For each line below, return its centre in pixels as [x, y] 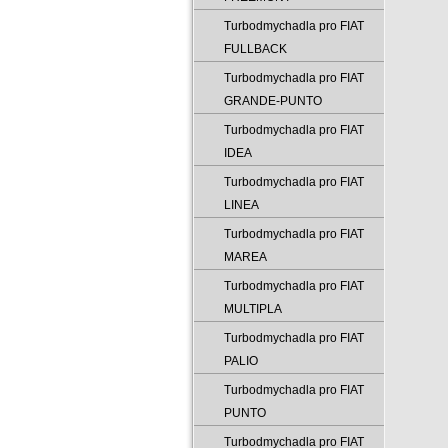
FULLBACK [255, 49]
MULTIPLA [253, 309]
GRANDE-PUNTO [273, 101]
